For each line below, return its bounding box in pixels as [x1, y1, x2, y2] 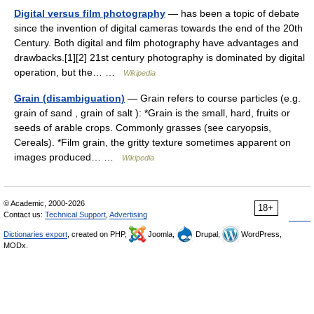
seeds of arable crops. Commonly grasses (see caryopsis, [14, 122, 271, 133]
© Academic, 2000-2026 [4, 199, 85, 207]
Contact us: [4, 210, 45, 219]
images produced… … [14, 151, 122, 163]
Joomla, [146, 230, 177, 238]
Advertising [109, 210, 147, 219]
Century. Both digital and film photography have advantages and [14, 37, 299, 48]
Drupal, [193, 230, 222, 238]
